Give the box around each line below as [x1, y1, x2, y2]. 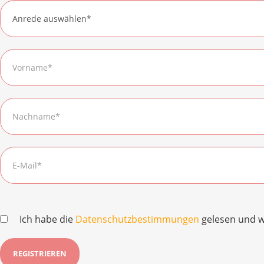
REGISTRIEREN [13, 249, 67, 259]
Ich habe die [19, 213, 75, 226]
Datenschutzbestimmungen [75, 213, 199, 226]
